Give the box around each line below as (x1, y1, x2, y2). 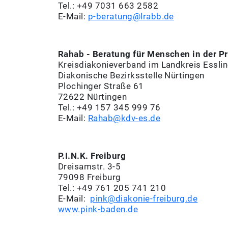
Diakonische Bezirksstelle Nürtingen (58, 71, 205, 80)
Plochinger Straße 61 (58, 81, 144, 91)
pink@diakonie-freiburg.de (90, 194, 198, 204)
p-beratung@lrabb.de (88, 12, 174, 21)
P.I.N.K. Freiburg (58, 151, 128, 161)
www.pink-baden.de (58, 205, 138, 214)
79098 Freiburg (58, 173, 121, 182)
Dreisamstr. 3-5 (58, 162, 121, 172)
